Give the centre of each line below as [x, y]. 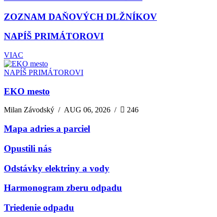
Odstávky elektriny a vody [57, 168]
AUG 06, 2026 [87, 110]
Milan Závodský [31, 110]
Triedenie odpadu [39, 208]
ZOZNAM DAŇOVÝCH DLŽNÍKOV [80, 16]
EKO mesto [27, 91]
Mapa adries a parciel [47, 129]
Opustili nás [28, 148]
